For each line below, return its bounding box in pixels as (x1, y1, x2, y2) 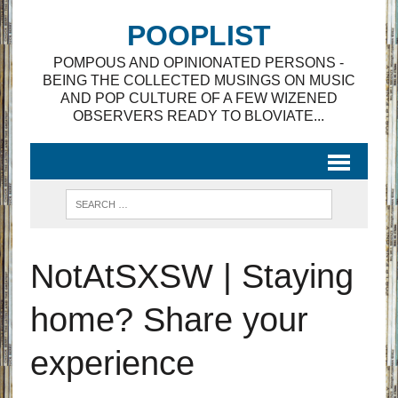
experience (29, 345, 195, 382)
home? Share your (29, 301, 308, 338)
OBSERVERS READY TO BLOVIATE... (73, 108, 325, 123)
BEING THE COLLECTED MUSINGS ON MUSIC (42, 73, 355, 88)
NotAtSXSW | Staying (29, 258, 354, 295)
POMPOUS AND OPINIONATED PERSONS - (53, 55, 345, 70)
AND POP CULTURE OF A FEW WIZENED (60, 91, 338, 106)
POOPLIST (126, 20, 271, 52)
